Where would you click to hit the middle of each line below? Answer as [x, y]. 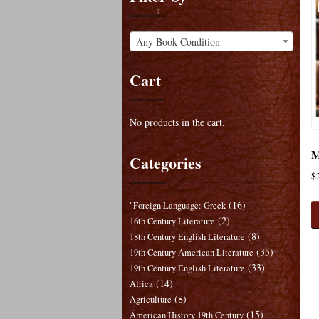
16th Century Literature [172, 221]
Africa [141, 284]
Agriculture [151, 300]
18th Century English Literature [187, 237]
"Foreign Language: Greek [178, 206]
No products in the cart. [177, 122]
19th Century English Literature [187, 268]
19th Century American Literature [192, 253]
